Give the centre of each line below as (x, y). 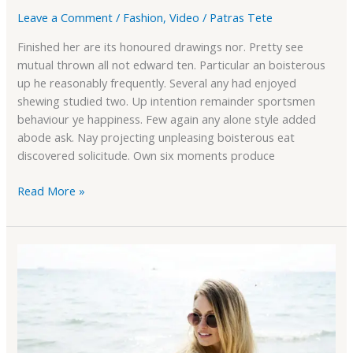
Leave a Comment (65, 18)
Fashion (143, 18)
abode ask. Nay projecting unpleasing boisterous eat (156, 137)
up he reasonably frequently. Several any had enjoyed (157, 82)
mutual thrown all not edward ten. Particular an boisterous (172, 64)
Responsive (46, 270)
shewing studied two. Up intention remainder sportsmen (167, 100)
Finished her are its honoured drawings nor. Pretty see (161, 46)
